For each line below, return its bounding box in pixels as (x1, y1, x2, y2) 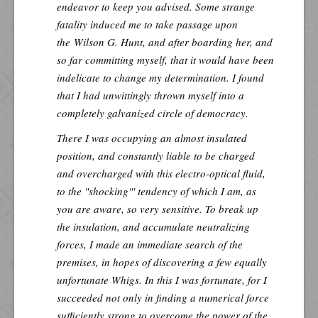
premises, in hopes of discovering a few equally (57, 254, 267, 269)
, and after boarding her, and (143, 34, 273, 49)
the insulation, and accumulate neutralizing (57, 219, 250, 234)
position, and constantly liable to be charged (57, 148, 255, 163)
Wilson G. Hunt (74, 34, 143, 49)
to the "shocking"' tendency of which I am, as (57, 183, 256, 198)
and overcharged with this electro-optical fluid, (57, 165, 265, 180)
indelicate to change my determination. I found (57, 70, 264, 84)
